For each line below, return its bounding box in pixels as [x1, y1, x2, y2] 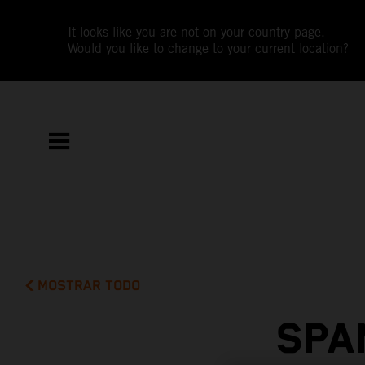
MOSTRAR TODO [37, 277, 141, 294]
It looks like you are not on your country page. [68, 24, 326, 40]
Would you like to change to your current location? [68, 41, 350, 56]
